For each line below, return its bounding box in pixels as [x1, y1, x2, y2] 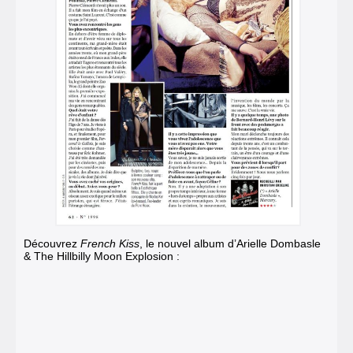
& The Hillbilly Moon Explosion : [24, 249, 180, 262]
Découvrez [24, 236, 80, 250]
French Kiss [80, 236, 139, 250]
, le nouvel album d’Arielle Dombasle [139, 236, 321, 250]
